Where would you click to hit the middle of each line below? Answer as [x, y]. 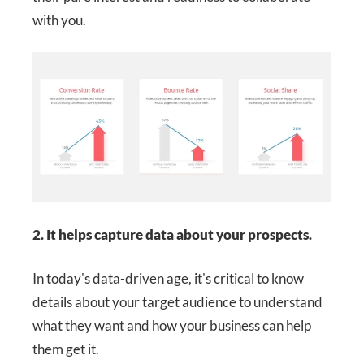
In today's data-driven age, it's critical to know [168, 279]
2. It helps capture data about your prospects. [172, 234]
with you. [59, 19]
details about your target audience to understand [178, 302]
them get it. [66, 349]
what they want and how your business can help [172, 326]
